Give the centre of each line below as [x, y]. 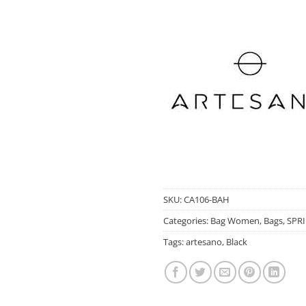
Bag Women [235, 220]
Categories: [187, 220]
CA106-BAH [207, 199]
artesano [204, 241]
